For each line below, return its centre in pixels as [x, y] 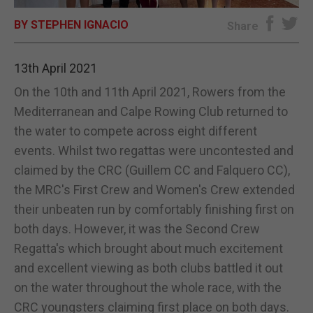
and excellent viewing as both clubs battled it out [148, 268]
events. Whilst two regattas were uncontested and [154, 150]
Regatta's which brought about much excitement [148, 248]
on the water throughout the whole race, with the [148, 287]
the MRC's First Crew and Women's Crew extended [154, 189]
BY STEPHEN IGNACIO [71, 24]
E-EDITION [156, 26]
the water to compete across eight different [136, 131]
